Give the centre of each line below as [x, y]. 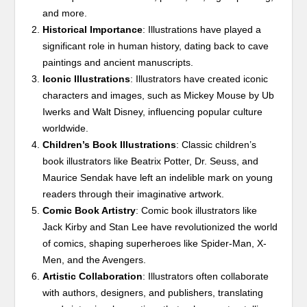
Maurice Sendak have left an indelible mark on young [158, 177]
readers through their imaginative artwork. [134, 194]
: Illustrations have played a [202, 29]
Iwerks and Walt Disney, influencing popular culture [153, 111]
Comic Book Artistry [89, 210]
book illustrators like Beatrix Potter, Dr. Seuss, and [151, 161]
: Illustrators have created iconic [199, 78]
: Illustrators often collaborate [206, 276]
